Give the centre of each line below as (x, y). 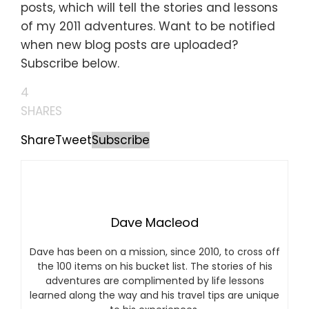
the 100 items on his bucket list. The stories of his (154, 266)
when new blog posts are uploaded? (129, 45)
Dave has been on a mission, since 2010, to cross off (154, 252)
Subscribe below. (70, 63)
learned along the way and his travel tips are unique (154, 295)
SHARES (41, 111)
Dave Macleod (154, 222)
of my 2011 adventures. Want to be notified (148, 26)
